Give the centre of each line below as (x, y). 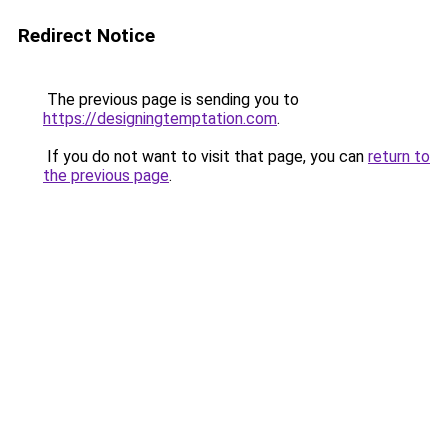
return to (399, 156)
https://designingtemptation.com (160, 118)
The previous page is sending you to (171, 99)
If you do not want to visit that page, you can (205, 156)
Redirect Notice (86, 35)
